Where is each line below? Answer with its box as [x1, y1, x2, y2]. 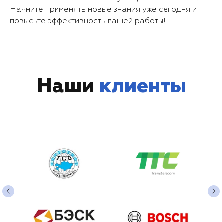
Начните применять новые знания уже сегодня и [10, 6, 197, 14]
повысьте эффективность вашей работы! [10, 17, 166, 25]
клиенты [99, 77, 186, 97]
